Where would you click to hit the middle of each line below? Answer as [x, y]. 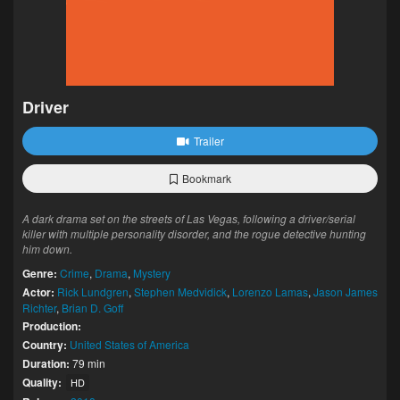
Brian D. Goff [92, 308]
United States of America [129, 344]
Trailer [208, 141]
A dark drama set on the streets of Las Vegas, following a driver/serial [189, 218]
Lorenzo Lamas [270, 292]
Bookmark [206, 178]
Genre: [40, 273]
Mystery [152, 273]
